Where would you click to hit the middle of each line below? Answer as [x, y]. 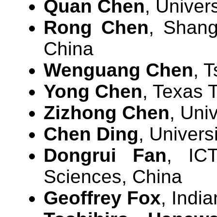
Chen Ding [91, 134]
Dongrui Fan [105, 155]
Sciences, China [113, 177]
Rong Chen [96, 28]
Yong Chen [93, 92]
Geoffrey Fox [102, 198]
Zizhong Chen [107, 113]
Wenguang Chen [118, 70]
